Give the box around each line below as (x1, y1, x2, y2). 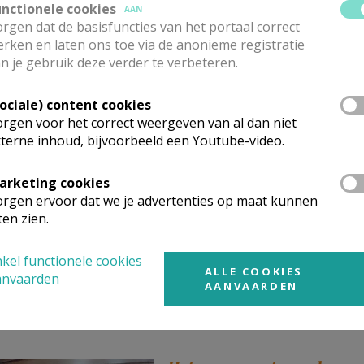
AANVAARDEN (204, 279, 298, 293)
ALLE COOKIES (204, 264, 304, 279)
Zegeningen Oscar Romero (167, 143, 362, 165)
